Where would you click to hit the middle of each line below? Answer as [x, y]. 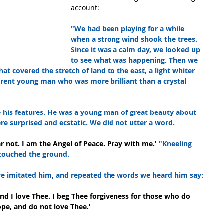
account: [85, 8]
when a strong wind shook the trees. [135, 39]
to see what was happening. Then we [135, 60]
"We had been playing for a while [128, 29]
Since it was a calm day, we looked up [136, 50]
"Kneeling [176, 144]
